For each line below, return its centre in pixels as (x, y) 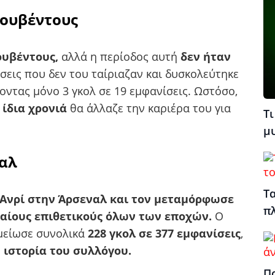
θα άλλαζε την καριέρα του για (150, 108)
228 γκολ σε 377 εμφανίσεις (164, 233)
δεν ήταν (206, 56)
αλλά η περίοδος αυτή (119, 56)
